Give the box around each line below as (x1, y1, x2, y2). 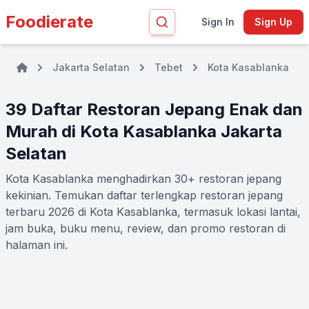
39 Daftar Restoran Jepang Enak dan (6, 99, 303, 119)
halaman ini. (6, 238, 68, 252)
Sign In (201, 16, 235, 28)
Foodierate (6, 12, 93, 32)
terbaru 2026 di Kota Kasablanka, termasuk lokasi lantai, (6, 205, 301, 219)
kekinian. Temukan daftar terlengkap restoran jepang (6, 188, 283, 202)
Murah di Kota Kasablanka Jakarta (6, 121, 282, 141)
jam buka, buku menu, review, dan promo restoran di (6, 221, 286, 235)
